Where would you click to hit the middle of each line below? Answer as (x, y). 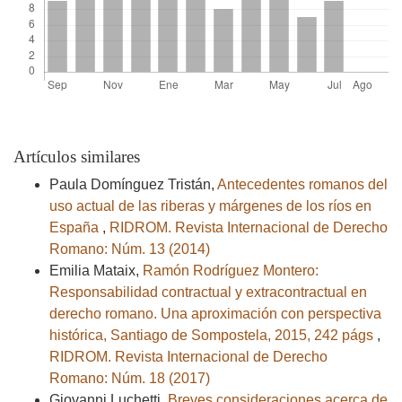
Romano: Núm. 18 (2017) (130, 379)
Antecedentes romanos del (302, 185)
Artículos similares (77, 157)
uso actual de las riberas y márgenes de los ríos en (210, 206)
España (76, 228)
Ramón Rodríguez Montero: (231, 271)
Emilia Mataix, (96, 271)
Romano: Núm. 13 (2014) (130, 249)
